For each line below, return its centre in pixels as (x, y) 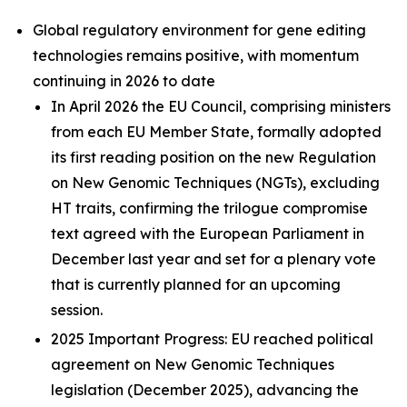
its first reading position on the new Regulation (213, 157)
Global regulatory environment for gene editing (199, 30)
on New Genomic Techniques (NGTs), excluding (215, 183)
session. (77, 310)
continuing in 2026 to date (124, 81)
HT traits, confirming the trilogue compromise (209, 208)
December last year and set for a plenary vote (213, 259)
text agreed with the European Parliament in (208, 233)
